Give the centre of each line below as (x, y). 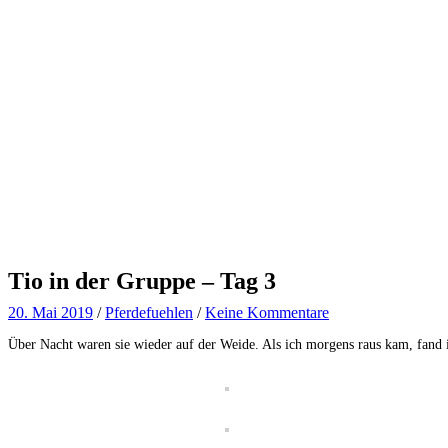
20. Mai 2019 (50, 312)
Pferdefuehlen (149, 312)
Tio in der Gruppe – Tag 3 (142, 280)
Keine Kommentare (267, 312)
